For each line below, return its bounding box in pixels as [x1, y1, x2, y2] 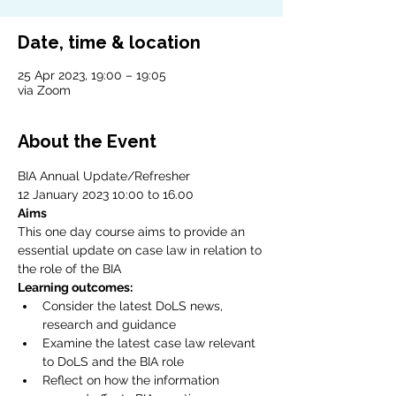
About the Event [18, 131, 156, 153]
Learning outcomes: [18, 280, 133, 295]
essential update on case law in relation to [18, 243, 265, 258]
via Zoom [18, 83, 71, 98]
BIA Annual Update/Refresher [18, 169, 190, 184]
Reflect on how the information [42, 373, 223, 388]
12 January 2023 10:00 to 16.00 [18, 187, 194, 202]
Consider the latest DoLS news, [42, 299, 226, 314]
